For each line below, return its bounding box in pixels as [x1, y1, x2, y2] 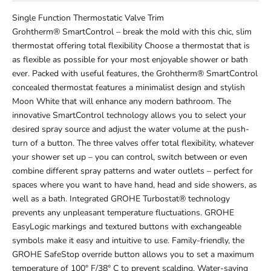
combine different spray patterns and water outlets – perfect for [12, 165, 253, 177]
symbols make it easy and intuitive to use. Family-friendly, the [12, 235, 244, 247]
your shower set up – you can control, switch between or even [12, 151, 247, 163]
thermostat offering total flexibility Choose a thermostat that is [12, 40, 250, 52]
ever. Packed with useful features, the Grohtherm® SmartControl [12, 68, 258, 80]
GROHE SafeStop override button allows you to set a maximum [12, 249, 254, 261]
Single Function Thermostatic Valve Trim [12, 12, 164, 24]
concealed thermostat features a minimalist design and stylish [12, 82, 245, 94]
